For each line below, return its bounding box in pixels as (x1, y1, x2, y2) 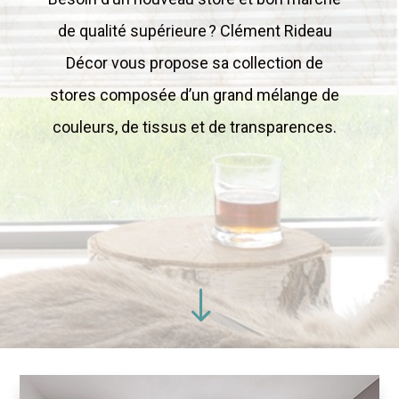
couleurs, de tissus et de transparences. (53, 118, 338, 136)
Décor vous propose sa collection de (66, 53, 324, 72)
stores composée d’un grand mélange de (50, 85, 340, 104)
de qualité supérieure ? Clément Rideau (57, 21, 332, 40)
